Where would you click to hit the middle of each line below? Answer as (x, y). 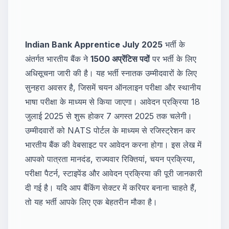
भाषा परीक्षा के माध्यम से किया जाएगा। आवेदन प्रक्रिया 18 (112, 101)
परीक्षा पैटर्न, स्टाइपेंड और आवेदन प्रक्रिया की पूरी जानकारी (114, 173)
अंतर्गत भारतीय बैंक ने (58, 59)
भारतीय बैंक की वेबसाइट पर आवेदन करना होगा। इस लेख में (113, 144)
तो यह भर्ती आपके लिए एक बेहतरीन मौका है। (91, 202)
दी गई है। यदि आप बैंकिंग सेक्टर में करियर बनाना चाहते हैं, (111, 187)
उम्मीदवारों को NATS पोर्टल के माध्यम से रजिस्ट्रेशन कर (110, 130)
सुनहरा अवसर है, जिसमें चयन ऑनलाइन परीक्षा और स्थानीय (113, 87)
